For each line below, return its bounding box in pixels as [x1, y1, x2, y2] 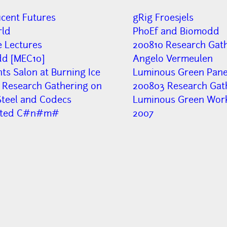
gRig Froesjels [132, 12, 194, 24]
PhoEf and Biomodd [132, 25, 219, 37]
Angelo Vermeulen [132, 53, 213, 65]
